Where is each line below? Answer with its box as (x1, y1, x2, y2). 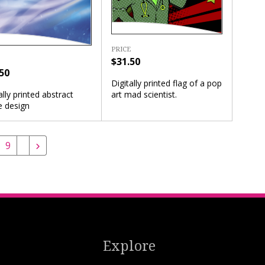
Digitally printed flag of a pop (111, 77, 222, 89)
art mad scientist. (111, 88, 177, 100)
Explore (102, 236, 156, 256)
